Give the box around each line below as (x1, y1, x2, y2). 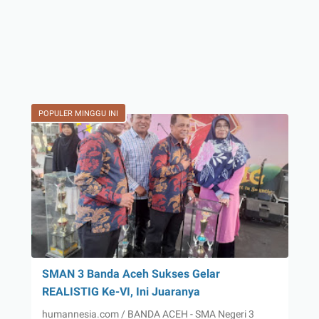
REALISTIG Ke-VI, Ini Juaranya (41, 284, 200, 298)
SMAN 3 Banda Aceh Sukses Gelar (41, 266, 220, 281)
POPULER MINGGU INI (38, 108, 118, 118)
